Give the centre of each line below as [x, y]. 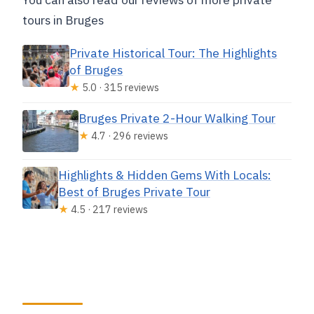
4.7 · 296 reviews [129, 136]
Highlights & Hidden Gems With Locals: [164, 175]
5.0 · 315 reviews [120, 88]
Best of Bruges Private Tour [134, 192]
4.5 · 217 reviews [108, 210]
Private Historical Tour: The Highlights [173, 53]
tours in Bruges [63, 20]
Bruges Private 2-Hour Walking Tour [177, 118]
